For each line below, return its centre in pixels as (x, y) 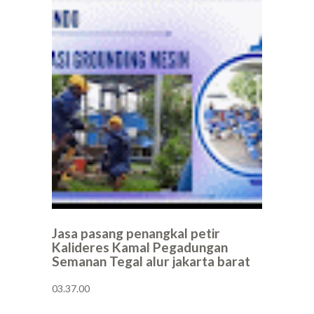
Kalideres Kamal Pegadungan (140, 247)
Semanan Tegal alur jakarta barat (151, 261)
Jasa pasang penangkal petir (136, 233)
